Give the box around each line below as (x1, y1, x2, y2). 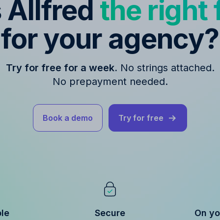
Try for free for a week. (5, 61, 117, 74)
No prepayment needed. (52, 75, 168, 87)
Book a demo (43, 112, 93, 123)
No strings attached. (117, 61, 215, 74)
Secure (95, 207, 125, 218)
